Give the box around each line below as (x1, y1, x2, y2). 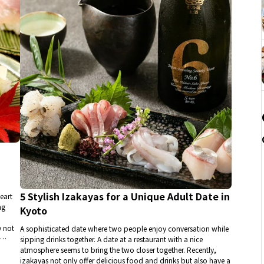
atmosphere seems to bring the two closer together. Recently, (19, 245, 216, 255)
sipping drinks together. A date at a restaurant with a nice (19, 234, 203, 245)
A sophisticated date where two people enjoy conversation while (19, 223, 229, 234)
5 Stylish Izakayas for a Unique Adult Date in (19, 189, 230, 204)
